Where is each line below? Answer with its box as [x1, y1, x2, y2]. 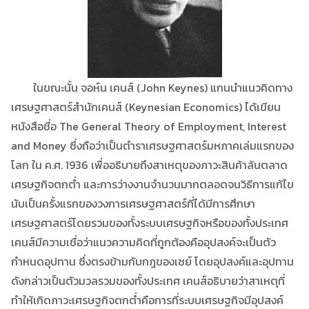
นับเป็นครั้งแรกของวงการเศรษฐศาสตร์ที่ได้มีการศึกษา [11, 195, 255, 212]
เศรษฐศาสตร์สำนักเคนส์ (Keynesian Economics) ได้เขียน [11, 98, 281, 115]
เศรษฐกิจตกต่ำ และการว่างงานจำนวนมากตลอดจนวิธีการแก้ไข [11, 175, 294, 192]
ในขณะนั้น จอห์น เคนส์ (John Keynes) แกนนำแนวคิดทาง [11, 79, 292, 96]
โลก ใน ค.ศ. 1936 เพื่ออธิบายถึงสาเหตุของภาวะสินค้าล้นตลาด [11, 156, 288, 173]
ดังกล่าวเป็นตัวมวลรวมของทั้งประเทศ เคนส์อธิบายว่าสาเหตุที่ [11, 272, 285, 289]
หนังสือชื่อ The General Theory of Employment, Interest [11, 117, 286, 134]
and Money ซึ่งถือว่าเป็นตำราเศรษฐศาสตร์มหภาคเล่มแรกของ [11, 137, 294, 154]
